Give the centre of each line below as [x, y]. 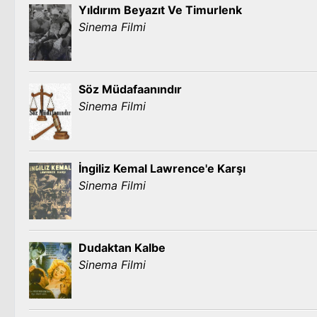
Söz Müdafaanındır [130, 89]
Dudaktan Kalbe [122, 248]
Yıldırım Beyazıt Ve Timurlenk [160, 10]
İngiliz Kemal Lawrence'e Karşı [162, 168]
